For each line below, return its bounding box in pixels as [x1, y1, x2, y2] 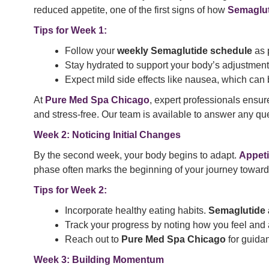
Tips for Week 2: [34, 185, 107, 196]
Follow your [65, 46, 117, 56]
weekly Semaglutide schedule [117, 46, 252, 56]
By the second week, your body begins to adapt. [34, 150, 239, 161]
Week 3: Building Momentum [34, 255, 164, 265]
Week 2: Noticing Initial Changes [34, 130, 181, 141]
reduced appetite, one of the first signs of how [34, 5, 228, 16]
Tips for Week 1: [34, 25, 107, 36]
